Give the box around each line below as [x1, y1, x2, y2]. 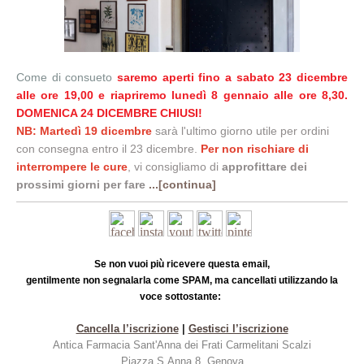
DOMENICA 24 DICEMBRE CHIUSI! [16, 106, 202, 119]
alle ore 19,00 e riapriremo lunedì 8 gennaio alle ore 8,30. [16, 89, 348, 102]
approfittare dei [222, 160, 307, 173]
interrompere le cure [16, 160, 128, 173]
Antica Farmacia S [53, 339, 141, 351]
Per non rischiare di [201, 142, 309, 155]
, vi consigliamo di [128, 160, 222, 173]
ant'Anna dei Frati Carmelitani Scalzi [141, 339, 311, 351]
